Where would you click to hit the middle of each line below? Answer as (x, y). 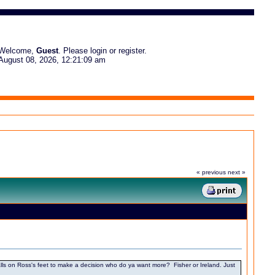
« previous (211, 172)
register (131, 51)
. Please (74, 51)
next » (237, 172)
